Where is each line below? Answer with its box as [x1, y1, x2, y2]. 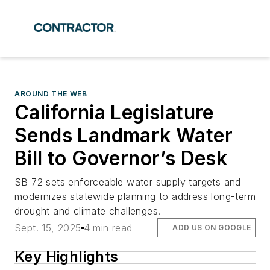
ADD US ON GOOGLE [172, 223, 251, 233]
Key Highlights [14, 248, 119, 266]
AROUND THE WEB [14, 89, 87, 98]
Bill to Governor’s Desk [14, 146, 228, 170]
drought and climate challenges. [14, 205, 161, 217]
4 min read [83, 222, 133, 234]
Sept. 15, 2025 [14, 222, 81, 234]
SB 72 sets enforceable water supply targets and [14, 176, 241, 188]
